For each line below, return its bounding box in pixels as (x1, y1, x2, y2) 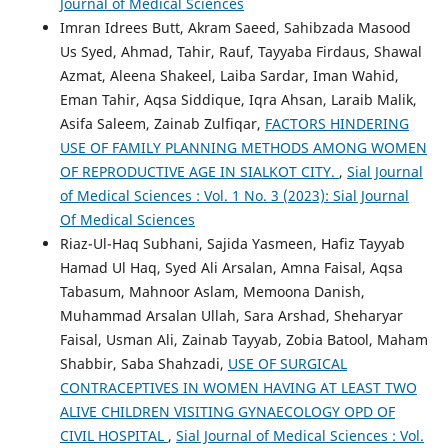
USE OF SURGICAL (227, 353, 347, 373)
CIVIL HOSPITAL (59, 425, 168, 445)
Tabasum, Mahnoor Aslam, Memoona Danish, (59, 281, 365, 301)
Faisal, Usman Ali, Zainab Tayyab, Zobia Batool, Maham (59, 329, 428, 349)
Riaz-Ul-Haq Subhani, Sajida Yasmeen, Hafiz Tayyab (59, 233, 405, 253)
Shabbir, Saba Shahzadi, (59, 353, 228, 373)
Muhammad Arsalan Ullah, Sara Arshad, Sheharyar (59, 305, 403, 325)
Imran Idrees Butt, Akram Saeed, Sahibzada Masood (59, 17, 411, 37)
